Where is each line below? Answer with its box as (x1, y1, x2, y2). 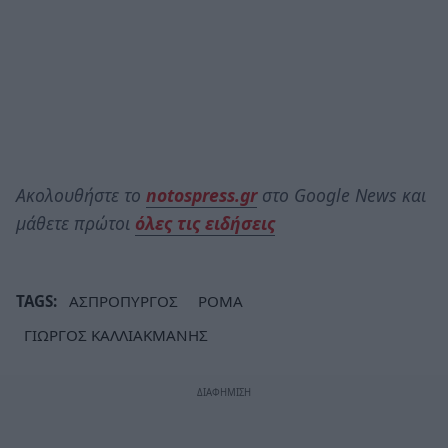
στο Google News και (257, 183, 426, 208)
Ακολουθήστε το (16, 183, 146, 208)
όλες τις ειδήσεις (135, 211, 275, 236)
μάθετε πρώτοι (16, 211, 135, 236)
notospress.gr (146, 183, 257, 208)
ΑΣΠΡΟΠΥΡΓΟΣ (69, 291, 178, 312)
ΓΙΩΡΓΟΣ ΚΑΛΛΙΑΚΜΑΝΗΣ (24, 325, 208, 346)
